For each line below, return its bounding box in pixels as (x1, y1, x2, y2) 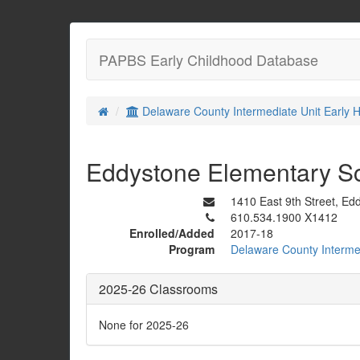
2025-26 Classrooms (99, 280, 218, 298)
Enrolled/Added (129, 225, 215, 241)
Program (169, 241, 215, 257)
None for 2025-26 (99, 317, 189, 333)
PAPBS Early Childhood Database (99, 49, 318, 70)
